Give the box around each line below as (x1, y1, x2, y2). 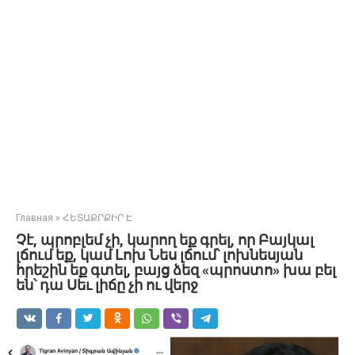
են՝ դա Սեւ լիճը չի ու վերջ (16, 277, 198, 293)
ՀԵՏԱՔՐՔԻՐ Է (63, 212, 132, 223)
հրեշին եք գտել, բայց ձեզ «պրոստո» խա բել (16, 261, 336, 278)
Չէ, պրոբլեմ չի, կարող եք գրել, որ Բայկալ (16, 231, 314, 248)
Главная (16, 212, 53, 223)
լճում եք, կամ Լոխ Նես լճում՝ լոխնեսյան (16, 246, 303, 263)
